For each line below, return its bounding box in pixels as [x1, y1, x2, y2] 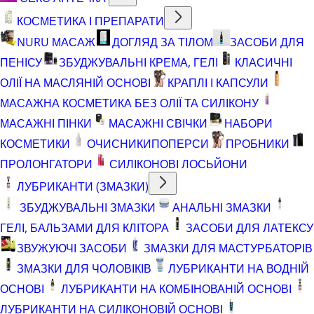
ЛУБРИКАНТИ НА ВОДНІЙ [168, 260, 309, 276]
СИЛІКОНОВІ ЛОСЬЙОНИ [109, 156, 247, 172]
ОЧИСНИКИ [87, 135, 151, 151]
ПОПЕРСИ [151, 135, 209, 151]
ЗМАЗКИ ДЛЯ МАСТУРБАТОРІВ [144, 240, 313, 256]
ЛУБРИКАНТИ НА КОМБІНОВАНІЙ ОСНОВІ [61, 280, 292, 296]
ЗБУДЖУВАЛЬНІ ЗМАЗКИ [17, 199, 156, 215]
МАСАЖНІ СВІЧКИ [109, 115, 207, 131]
